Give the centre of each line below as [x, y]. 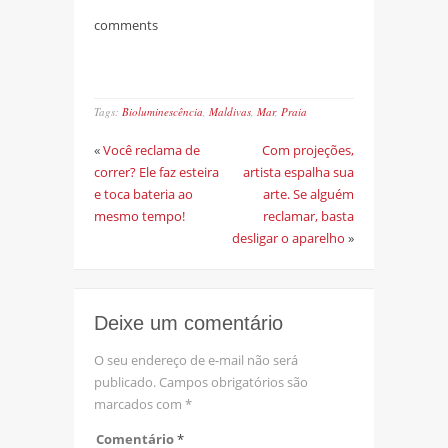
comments [126, 24]
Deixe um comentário [188, 322]
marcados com [139, 403]
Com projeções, [308, 149]
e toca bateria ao [143, 193]
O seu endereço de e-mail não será [196, 359]
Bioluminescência [162, 111]
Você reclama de [151, 149]
